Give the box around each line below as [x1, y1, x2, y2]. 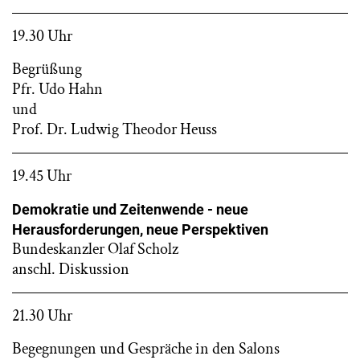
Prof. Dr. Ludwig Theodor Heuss [12, 118, 217, 140]
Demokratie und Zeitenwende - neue [12, 200, 248, 218]
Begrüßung [12, 58, 82, 80]
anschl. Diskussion [12, 258, 129, 280]
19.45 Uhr [12, 165, 72, 186]
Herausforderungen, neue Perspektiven [12, 220, 268, 238]
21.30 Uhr [12, 305, 72, 326]
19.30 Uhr [12, 25, 72, 47]
